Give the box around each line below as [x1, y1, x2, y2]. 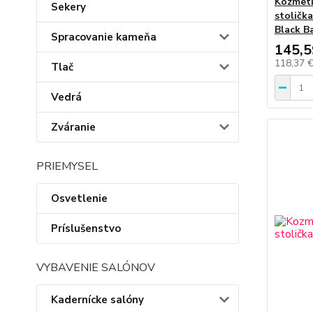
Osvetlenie [51, 191, 108, 205]
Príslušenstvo [51, 221, 121, 235]
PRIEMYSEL [36, 159, 98, 174]
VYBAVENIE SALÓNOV [36, 260, 155, 275]
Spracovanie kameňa [51, 30, 156, 44]
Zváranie [51, 120, 96, 134]
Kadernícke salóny [51, 293, 144, 307]
